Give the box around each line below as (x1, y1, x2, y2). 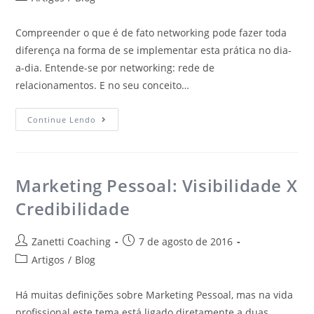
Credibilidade (15, 197, 130, 221)
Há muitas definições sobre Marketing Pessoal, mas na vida (15, 288, 294, 302)
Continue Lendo (27, 114, 97, 125)
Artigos (32, 253, 65, 267)
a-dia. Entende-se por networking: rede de (15, 61, 215, 75)
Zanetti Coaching (32, 235, 111, 249)
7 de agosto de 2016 (139, 235, 233, 249)
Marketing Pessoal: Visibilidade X (15, 174, 298, 198)
